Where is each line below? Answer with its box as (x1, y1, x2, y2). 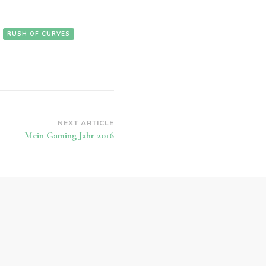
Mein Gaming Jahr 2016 (24, 129, 114, 142)
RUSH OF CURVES (7, 30, 70, 39)
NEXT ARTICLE (58, 118, 114, 128)
